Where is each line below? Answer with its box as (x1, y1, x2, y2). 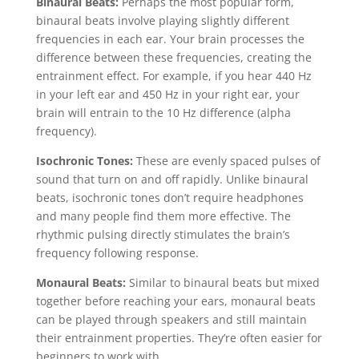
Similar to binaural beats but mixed (125, 274, 320, 290)
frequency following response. (35, 244, 199, 260)
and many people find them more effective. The (35, 208, 291, 224)
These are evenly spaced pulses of (132, 152, 321, 168)
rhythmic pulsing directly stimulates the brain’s (35, 226, 290, 242)
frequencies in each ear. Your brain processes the (35, 30, 305, 46)
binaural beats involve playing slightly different (35, 12, 289, 28)
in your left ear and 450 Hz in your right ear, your (35, 86, 300, 102)
